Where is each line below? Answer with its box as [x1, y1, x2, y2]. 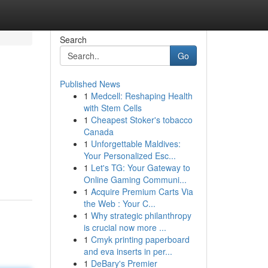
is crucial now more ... [83, 221, 166, 233]
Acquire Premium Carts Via [90, 185, 193, 197]
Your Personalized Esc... [83, 150, 176, 162]
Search [59, 33, 87, 45]
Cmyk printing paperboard [90, 233, 190, 245]
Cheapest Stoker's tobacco [90, 114, 193, 126]
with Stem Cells [83, 102, 142, 114]
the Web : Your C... [83, 197, 156, 209]
